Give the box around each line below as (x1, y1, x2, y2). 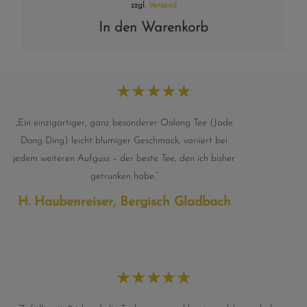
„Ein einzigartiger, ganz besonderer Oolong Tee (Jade (15, 117, 234, 128)
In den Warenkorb (99, 20, 208, 35)
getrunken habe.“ (90, 171, 158, 182)
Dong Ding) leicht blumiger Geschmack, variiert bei (21, 135, 228, 146)
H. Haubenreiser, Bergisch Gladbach (17, 195, 231, 209)
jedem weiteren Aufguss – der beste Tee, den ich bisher (13, 153, 236, 164)
